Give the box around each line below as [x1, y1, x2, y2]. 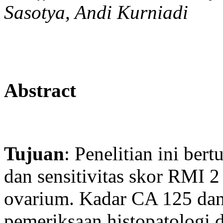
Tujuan [4, 142, 64, 164]
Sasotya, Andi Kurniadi [4, 1, 188, 23]
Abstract [4, 79, 76, 101]
